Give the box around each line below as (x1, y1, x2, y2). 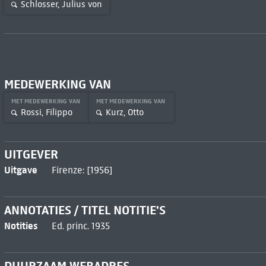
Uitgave (4, 164, 37, 176)
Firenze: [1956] (51, 164, 113, 176)
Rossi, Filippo (20, 107, 72, 118)
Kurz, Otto (105, 107, 144, 118)
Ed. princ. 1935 (51, 220, 110, 232)
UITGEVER (4, 147, 58, 163)
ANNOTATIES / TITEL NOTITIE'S (4, 202, 166, 218)
